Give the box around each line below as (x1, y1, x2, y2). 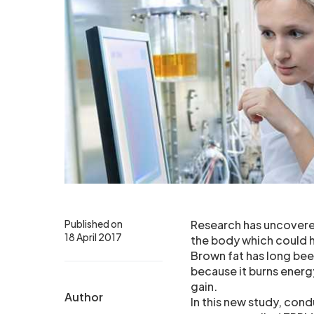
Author (64, 289, 103, 305)
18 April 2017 (64, 231, 122, 244)
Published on (64, 217, 123, 231)
